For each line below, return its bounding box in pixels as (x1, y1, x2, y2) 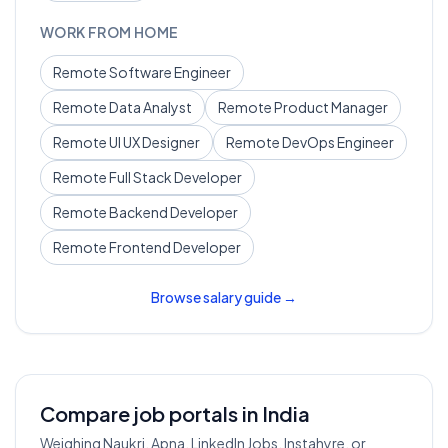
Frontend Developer (109, 238, 241, 256)
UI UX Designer (109, 133, 200, 151)
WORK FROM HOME (40, 23, 179, 41)
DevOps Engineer (282, 133, 394, 151)
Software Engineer (109, 63, 231, 81)
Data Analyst (109, 98, 192, 116)
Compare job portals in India (40, 401, 310, 426)
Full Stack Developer (109, 168, 242, 186)
